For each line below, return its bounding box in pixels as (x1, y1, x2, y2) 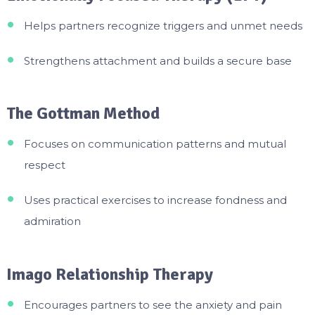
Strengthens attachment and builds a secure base (23, 53, 292, 67)
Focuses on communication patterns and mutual (23, 137, 286, 151)
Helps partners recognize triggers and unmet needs (23, 18, 302, 32)
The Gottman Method (6, 103, 160, 124)
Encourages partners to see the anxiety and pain (23, 297, 282, 311)
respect (23, 158, 65, 172)
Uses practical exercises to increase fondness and (23, 193, 287, 207)
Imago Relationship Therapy (6, 263, 213, 285)
